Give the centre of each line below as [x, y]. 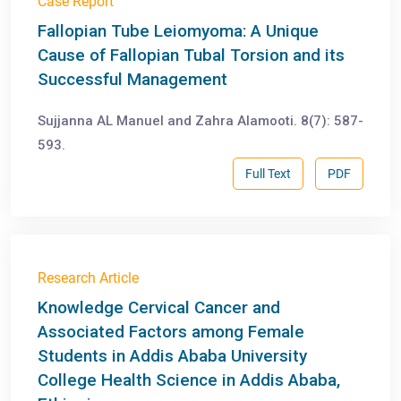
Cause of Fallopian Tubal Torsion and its [191, 55]
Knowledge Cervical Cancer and [159, 308]
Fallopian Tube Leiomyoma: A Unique [178, 31]
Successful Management [132, 80]
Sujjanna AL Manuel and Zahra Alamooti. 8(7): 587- [200, 121]
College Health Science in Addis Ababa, [189, 380]
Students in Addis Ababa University [172, 356]
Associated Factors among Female [171, 332]
